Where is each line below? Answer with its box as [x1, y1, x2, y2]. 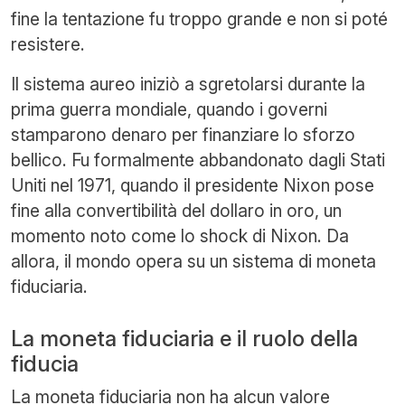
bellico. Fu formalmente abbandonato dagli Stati [11, 149, 385, 171]
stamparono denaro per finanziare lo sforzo [11, 124, 355, 146]
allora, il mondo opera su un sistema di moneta [11, 250, 376, 272]
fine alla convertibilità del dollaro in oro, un [11, 200, 342, 221]
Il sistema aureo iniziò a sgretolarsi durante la [11, 73, 365, 95]
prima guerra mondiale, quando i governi [11, 99, 327, 120]
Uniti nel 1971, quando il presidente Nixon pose [11, 174, 374, 196]
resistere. [11, 33, 85, 55]
